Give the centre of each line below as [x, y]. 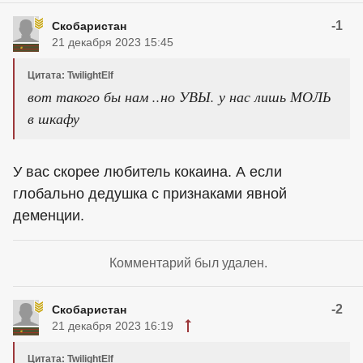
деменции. [49, 216]
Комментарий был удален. [188, 263]
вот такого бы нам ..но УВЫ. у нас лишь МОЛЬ [179, 97]
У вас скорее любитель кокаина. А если [147, 172]
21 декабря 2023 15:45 [113, 43]
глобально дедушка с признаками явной [150, 194]
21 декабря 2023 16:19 [113, 326]
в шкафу [53, 119]
